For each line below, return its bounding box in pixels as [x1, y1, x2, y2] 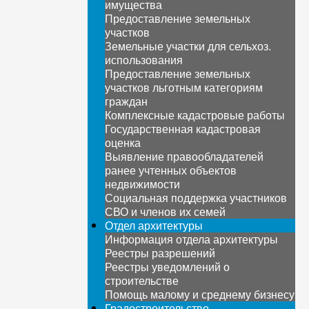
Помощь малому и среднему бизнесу [105, 286, 295, 302]
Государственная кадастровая [105, 121, 261, 137]
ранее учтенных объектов [105, 162, 237, 178]
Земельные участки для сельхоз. [105, 38, 272, 54]
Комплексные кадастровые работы [105, 107, 286, 123]
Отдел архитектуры [105, 217, 203, 233]
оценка [105, 134, 141, 150]
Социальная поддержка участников [105, 190, 288, 206]
